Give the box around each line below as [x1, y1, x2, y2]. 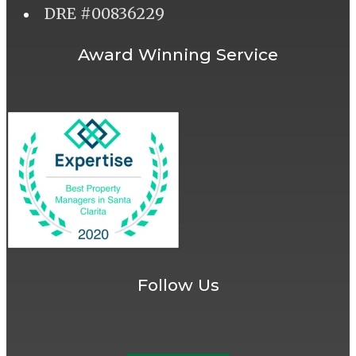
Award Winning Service [78, 44, 278, 65]
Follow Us [137, 274, 219, 295]
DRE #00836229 [44, 3, 164, 23]
